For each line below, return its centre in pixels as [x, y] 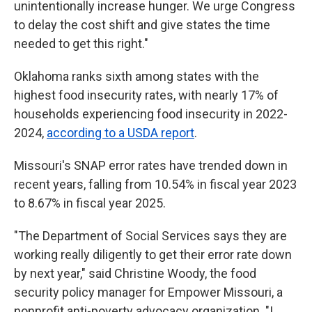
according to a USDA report [120, 133]
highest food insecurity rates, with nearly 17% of [146, 95]
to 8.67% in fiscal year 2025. [90, 203]
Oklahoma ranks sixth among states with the [136, 76]
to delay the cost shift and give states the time [142, 25]
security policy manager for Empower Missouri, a [148, 292]
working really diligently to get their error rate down [153, 255]
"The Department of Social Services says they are [150, 236]
